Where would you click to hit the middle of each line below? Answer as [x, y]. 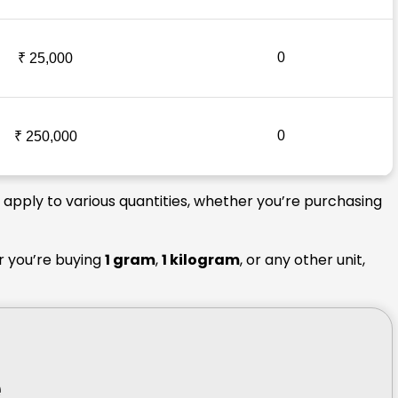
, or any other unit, [302, 259]
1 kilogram [201, 259]
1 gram [130, 259]
